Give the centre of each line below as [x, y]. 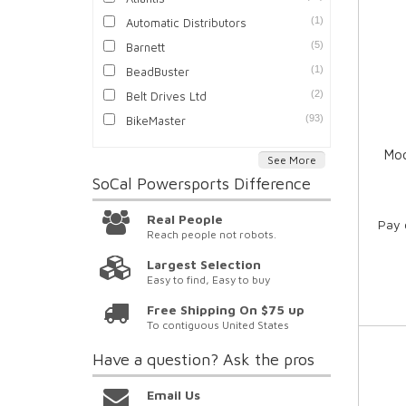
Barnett [146, 48]
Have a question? [158, 360]
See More [291, 160]
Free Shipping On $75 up [226, 310]
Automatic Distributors [187, 23]
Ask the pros [269, 360]
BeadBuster [158, 72]
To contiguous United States [218, 325]
